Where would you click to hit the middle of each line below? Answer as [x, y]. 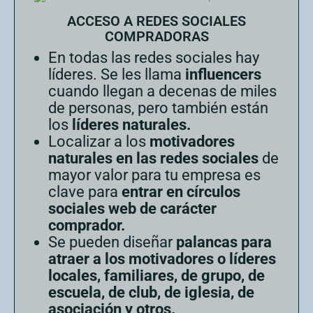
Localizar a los [99, 142]
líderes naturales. [131, 125]
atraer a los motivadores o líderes [162, 259]
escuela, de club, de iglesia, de [151, 293]
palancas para [224, 242]
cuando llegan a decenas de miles [162, 92]
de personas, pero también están [158, 108]
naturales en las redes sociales [153, 159]
